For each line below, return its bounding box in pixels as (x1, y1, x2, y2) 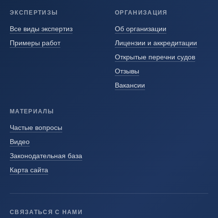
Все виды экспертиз (10, 24, 73, 34)
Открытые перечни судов (115, 53, 195, 62)
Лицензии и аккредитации (115, 38, 197, 48)
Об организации (115, 24, 166, 34)
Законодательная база (10, 151, 82, 161)
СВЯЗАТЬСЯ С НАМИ (10, 208, 83, 216)
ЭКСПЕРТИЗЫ (10, 9, 58, 17)
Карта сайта (10, 165, 48, 175)
